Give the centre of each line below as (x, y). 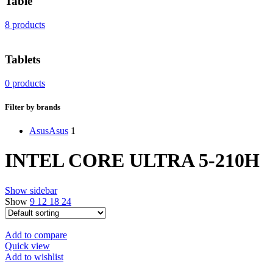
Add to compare (36, 235)
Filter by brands (33, 107)
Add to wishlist (34, 257)
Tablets (23, 59)
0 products (25, 83)
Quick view (27, 246)
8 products (25, 25)
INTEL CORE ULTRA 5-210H (132, 161)
